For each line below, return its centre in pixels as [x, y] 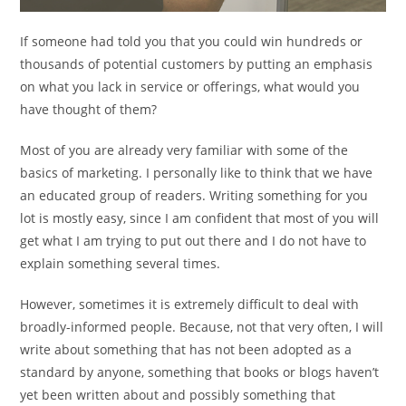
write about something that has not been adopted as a [186, 350]
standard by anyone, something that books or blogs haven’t [200, 372]
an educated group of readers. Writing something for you [194, 196]
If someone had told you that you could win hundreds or [192, 42]
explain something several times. [121, 264]
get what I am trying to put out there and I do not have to [193, 241]
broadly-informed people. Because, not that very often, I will [202, 327]
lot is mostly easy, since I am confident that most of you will [200, 218]
